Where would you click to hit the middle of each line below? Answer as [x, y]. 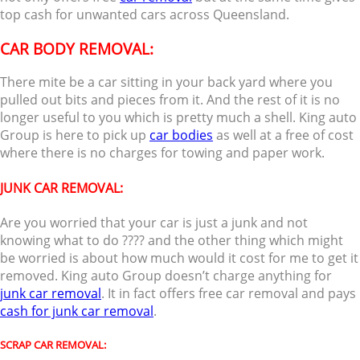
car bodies [181, 135]
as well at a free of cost [283, 135]
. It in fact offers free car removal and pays [229, 293]
